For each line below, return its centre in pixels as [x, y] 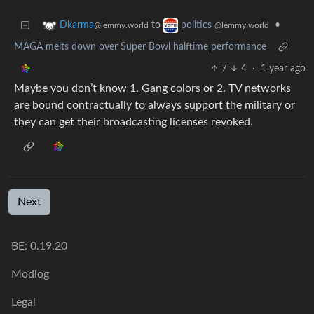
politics [198, 26]
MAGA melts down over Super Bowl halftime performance [140, 47]
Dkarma [77, 26]
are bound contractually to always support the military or [155, 105]
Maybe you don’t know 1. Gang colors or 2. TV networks [152, 89]
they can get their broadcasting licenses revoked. [134, 122]
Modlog [30, 274]
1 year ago [283, 69]
